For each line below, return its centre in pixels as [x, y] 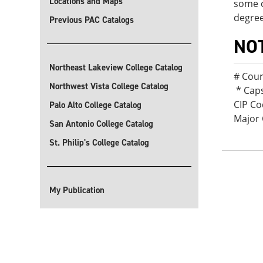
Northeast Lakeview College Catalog [116, 68]
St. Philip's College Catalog [99, 143]
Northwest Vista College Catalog [109, 86]
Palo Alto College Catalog [95, 105]
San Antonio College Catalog [101, 124]
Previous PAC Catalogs [92, 20]
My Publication [77, 190]
